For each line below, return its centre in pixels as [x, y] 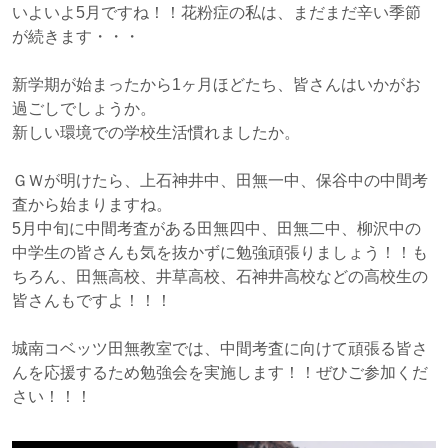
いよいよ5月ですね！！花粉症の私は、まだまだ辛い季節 [216, 13]
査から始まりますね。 [92, 205]
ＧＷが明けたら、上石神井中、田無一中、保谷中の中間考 [220, 181]
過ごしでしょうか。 [84, 109]
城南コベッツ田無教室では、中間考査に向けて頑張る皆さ [220, 349]
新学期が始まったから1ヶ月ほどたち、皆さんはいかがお [216, 85]
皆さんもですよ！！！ [92, 301]
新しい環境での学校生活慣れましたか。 [156, 133]
